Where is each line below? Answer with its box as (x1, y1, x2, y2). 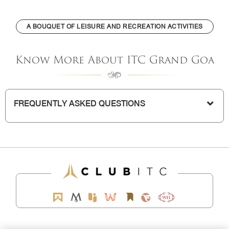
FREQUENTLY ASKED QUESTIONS (14, 99, 145, 109)
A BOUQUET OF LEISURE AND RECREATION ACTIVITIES (26, 22, 203, 31)
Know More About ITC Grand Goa (15, 53, 214, 68)
